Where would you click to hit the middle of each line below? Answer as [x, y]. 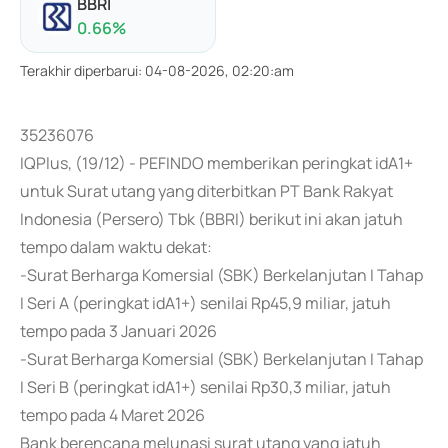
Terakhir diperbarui [79, 70]
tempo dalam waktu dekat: [116, 247]
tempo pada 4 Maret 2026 [112, 415]
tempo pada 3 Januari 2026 [118, 331]
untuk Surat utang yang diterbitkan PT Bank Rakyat [206, 191]
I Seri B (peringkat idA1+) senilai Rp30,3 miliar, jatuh [205, 387]
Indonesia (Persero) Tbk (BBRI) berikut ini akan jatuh [211, 219]
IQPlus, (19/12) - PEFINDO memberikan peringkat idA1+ [216, 163]
